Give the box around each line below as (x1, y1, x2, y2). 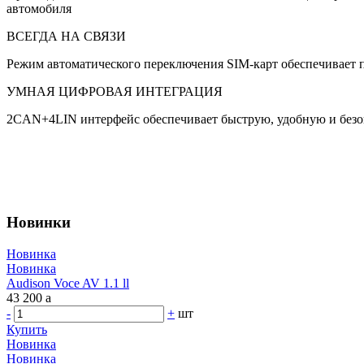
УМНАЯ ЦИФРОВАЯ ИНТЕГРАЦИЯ (6, 84, 223, 99)
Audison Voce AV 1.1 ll (6, 275, 129, 290)
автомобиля (6, 2, 71, 16)
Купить (6, 322, 47, 336)
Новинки (6, 213, 71, 231)
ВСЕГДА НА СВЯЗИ (6, 29, 126, 44)
